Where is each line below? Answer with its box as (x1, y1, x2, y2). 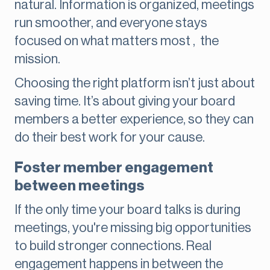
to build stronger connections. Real (14, 239, 212, 253)
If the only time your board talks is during (14, 203, 240, 217)
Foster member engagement (14, 160, 213, 175)
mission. (14, 52, 60, 66)
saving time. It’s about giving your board (14, 95, 235, 108)
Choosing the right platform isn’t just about (14, 77, 255, 90)
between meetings (14, 178, 144, 193)
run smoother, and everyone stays (14, 16, 207, 30)
